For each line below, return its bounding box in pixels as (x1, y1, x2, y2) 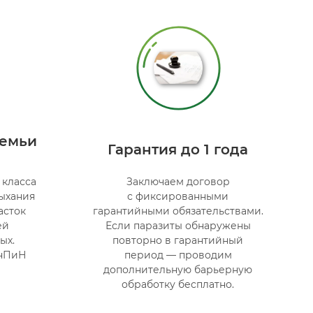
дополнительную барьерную (103, 263, 253, 276)
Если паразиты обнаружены (105, 219, 251, 232)
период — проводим (124, 248, 232, 261)
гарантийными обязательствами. (92, 204, 263, 217)
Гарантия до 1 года (108, 140, 249, 158)
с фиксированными (127, 189, 229, 203)
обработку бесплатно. (122, 277, 235, 291)
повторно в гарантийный (112, 233, 244, 247)
